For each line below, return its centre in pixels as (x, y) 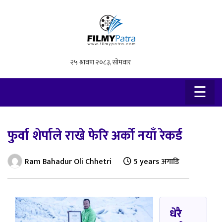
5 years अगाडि (155, 162)
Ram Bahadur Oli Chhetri (68, 162)
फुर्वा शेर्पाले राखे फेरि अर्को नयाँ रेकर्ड (95, 136)
